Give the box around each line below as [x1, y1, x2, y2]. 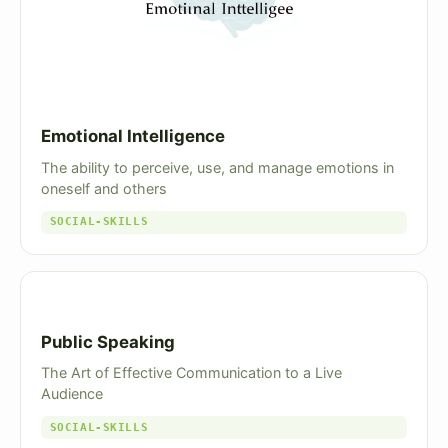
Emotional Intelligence [41, 126, 225, 147]
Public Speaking [41, 331, 175, 352]
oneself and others [41, 179, 167, 197]
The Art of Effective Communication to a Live [41, 364, 342, 382]
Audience [41, 385, 103, 403]
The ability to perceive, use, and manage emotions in [41, 158, 394, 176]
